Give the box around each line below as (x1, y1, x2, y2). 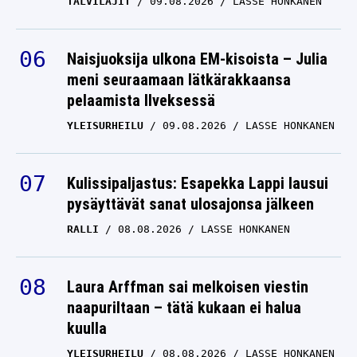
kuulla (67, 319, 107, 338)
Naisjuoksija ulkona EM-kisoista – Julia (67, 49, 328, 69)
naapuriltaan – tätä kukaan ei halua (67, 298, 301, 317)
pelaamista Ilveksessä (67, 91, 215, 110)
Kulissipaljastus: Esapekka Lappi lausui (67, 174, 328, 193)
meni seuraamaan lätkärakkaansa (67, 70, 291, 89)
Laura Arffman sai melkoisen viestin (67, 277, 308, 296)
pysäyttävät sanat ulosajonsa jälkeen (67, 194, 314, 214)
